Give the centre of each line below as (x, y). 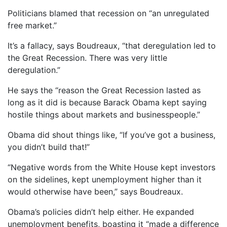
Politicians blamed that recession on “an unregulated (108, 13)
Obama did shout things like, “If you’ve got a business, (111, 135)
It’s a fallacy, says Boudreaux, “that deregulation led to (112, 45)
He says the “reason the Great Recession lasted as (104, 90)
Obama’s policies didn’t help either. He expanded (101, 212)
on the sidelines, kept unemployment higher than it (105, 179)
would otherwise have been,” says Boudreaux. (95, 191)
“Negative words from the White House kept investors (111, 167)
